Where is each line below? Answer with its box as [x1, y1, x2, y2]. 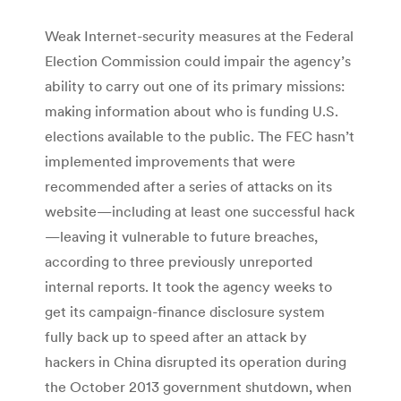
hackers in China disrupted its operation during [45, 352, 346, 371]
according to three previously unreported [45, 252, 312, 270]
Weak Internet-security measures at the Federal [45, 26, 354, 45]
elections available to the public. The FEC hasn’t [45, 126, 354, 145]
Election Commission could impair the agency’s [45, 51, 351, 70]
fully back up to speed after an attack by [45, 327, 307, 346]
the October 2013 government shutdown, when [45, 377, 352, 396]
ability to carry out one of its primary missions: [45, 76, 345, 95]
